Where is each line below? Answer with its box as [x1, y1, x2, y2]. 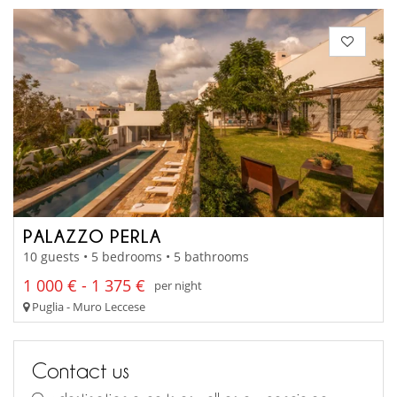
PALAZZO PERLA [23, 226, 161, 246]
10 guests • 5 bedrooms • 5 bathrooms [23, 247, 249, 265]
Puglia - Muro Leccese [29, 298, 145, 315]
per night [154, 277, 202, 294]
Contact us [32, 358, 129, 382]
